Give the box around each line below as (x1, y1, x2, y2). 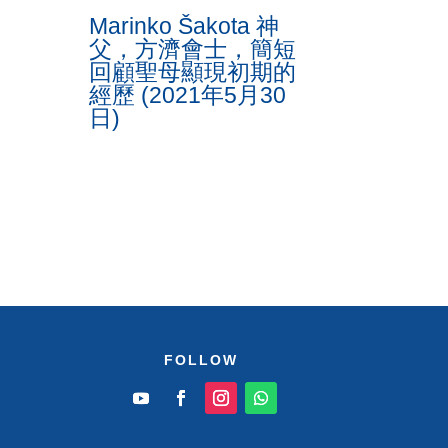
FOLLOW (164, 351, 239, 368)
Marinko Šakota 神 (89, 13, 280, 40)
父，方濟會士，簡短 (89, 36, 297, 63)
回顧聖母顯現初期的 (89, 59, 297, 86)
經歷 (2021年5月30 (89, 82, 287, 109)
